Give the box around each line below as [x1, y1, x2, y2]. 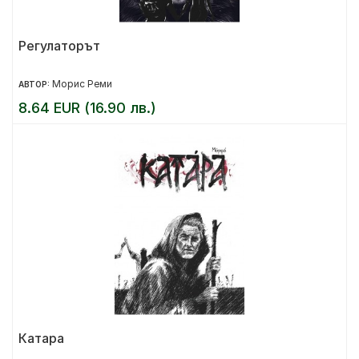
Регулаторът [18, 38, 100, 54]
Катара [18, 330, 64, 346]
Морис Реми [52, 78, 112, 90]
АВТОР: [18, 79, 52, 89]
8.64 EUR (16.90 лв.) [18, 99, 156, 116]
